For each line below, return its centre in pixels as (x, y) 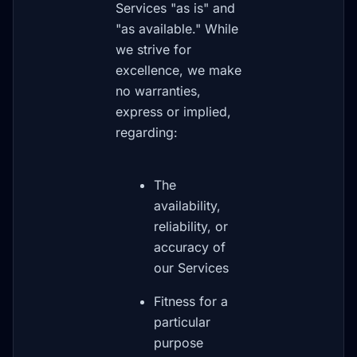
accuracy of (190, 247)
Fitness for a (191, 301)
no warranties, (158, 91)
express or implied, (173, 112)
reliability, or (191, 226)
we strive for (153, 49)
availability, (187, 206)
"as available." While (177, 29)
